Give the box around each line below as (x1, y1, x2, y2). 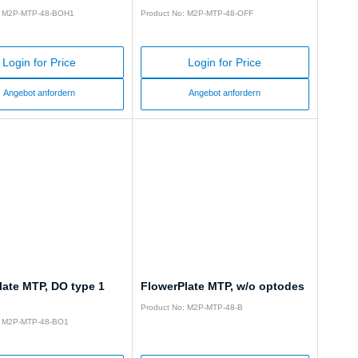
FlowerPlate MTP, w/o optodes (140, 280, 304, 293)
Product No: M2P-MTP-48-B (140, 303, 243, 312)
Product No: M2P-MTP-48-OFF (140, 9, 253, 18)
